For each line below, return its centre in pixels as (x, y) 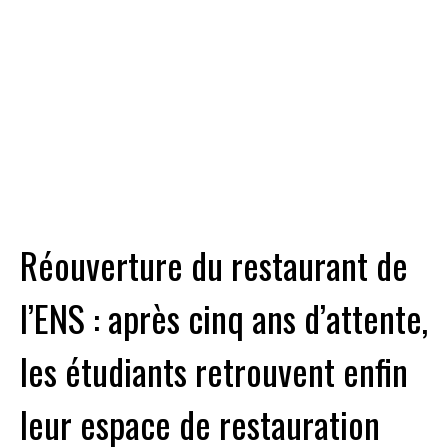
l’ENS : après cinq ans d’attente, (224, 317)
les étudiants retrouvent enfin (214, 370)
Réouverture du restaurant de (214, 264)
